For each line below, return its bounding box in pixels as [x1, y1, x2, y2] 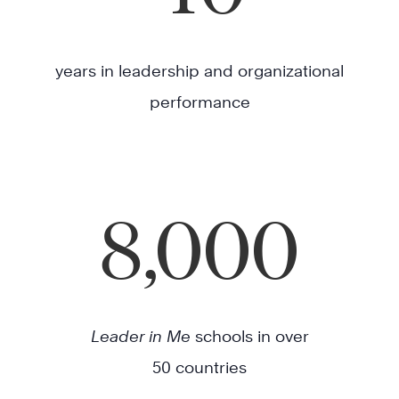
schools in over [190, 327, 309, 346]
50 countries [152, 358, 247, 378]
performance [149, 93, 250, 112]
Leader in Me [90, 327, 191, 346]
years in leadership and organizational [55, 61, 344, 81]
